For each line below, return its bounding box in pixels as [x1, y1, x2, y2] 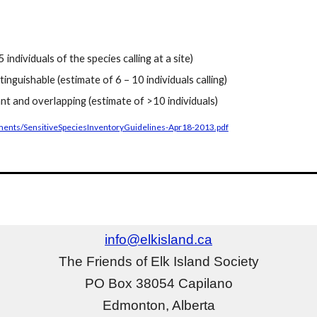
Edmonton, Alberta [102, 298, 215, 313]
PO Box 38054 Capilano [84, 276, 233, 292]
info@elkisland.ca [105, 232, 212, 248]
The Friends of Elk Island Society [58, 254, 259, 270]
